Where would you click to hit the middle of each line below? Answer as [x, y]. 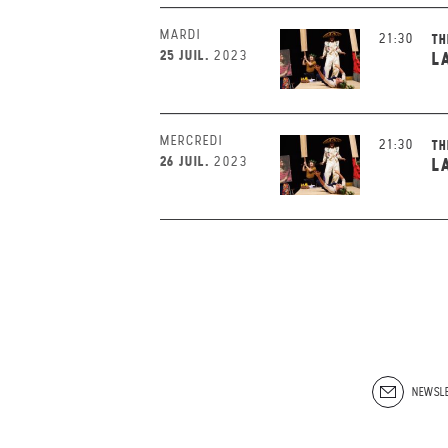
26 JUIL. [185, 161]
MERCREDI [191, 140]
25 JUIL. [185, 55]
